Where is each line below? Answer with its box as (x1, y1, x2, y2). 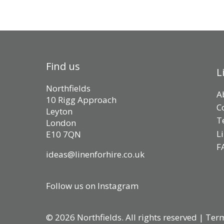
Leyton (46, 105, 72, 117)
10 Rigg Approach (46, 94, 116, 106)
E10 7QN (46, 128, 81, 140)
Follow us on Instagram (46, 180, 138, 192)
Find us (46, 59, 80, 73)
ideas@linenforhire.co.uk (46, 148, 144, 160)
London (46, 117, 76, 129)
